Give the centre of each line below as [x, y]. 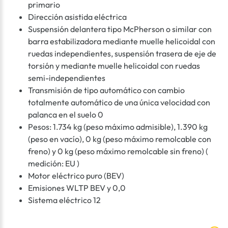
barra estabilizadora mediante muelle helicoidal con [122, 41]
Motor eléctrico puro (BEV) [76, 176]
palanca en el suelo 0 [66, 115]
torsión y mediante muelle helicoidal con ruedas [114, 66]
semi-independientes [67, 78]
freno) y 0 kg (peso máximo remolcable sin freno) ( [118, 151]
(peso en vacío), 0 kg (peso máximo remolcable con [120, 139]
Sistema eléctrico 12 [64, 200]
